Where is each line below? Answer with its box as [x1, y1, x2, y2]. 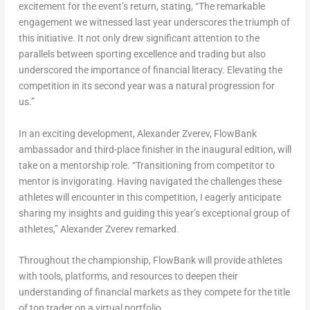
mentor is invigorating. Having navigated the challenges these [18, 175, 282, 187]
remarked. [133, 223, 179, 235]
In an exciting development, [18, 127, 137, 139]
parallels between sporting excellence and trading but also [18, 48, 266, 60]
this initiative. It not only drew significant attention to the [18, 33, 259, 44]
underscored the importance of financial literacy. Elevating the [18, 64, 282, 76]
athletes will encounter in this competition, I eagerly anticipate [18, 191, 281, 203]
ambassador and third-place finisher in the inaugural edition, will [18, 143, 291, 155]
